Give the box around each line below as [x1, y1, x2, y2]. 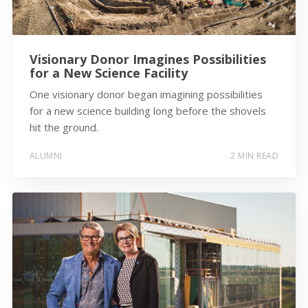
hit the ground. [29, 120, 98, 135]
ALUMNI [29, 149, 63, 162]
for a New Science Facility [29, 65, 188, 82]
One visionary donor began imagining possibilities [29, 87, 263, 102]
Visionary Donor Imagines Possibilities [29, 51, 266, 68]
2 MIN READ [230, 149, 279, 162]
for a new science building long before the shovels [29, 104, 266, 118]
